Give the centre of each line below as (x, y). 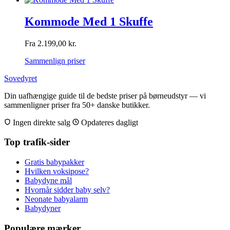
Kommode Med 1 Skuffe (89, 21)
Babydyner (43, 208)
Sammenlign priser (55, 61)
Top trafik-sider (37, 142)
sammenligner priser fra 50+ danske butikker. (77, 105)
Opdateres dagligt (109, 122)
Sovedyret (21, 78)
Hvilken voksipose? (57, 171)
